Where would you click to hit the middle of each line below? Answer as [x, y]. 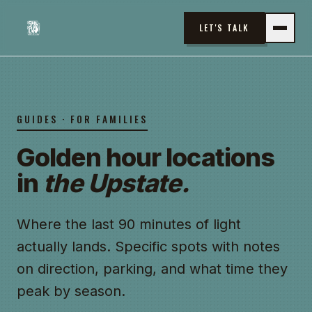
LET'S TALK [224, 28]
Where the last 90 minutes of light [129, 224]
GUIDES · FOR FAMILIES [82, 119]
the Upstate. [117, 183]
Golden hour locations [146, 157]
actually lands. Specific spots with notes [148, 247]
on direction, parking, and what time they [152, 269]
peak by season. [71, 291]
